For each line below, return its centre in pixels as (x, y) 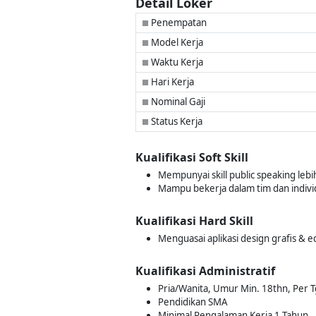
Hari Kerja (171, 82)
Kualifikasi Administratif (205, 271)
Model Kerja (176, 42)
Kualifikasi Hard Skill (194, 221)
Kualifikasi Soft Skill (192, 157)
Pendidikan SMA (193, 302)
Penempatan (178, 23)
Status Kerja (176, 121)
